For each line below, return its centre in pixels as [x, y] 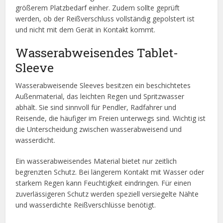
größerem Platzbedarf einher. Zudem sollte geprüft [98, 8]
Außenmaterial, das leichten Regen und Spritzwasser [100, 97]
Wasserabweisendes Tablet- [97, 53]
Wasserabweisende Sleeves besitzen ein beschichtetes [103, 86]
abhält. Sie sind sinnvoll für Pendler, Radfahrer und [96, 108]
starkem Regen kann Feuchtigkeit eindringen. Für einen [104, 183]
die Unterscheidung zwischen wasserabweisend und [99, 129]
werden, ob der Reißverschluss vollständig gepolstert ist [105, 19]
